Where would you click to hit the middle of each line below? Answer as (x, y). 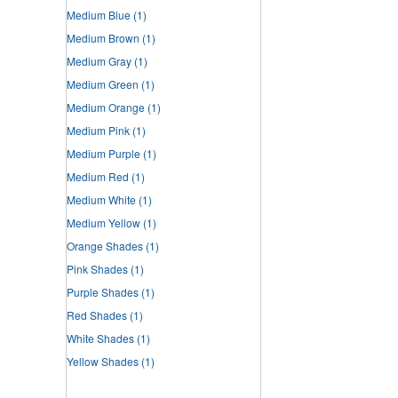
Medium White (101, 199)
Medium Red (98, 176)
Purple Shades (103, 291)
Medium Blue (99, 14)
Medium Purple (103, 153)
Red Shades (97, 314)
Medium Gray (99, 60)
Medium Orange (106, 107)
